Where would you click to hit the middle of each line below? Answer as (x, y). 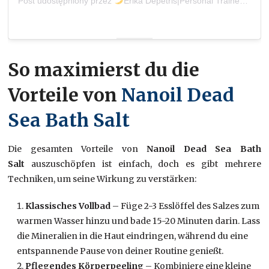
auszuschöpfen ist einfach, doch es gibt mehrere (143, 164)
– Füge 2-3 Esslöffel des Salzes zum (186, 206)
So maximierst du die (104, 69)
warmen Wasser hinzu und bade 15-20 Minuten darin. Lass (139, 221)
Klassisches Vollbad (69, 206)
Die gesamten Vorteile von (73, 149)
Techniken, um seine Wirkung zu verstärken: (102, 179)
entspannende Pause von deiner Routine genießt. (120, 251)
